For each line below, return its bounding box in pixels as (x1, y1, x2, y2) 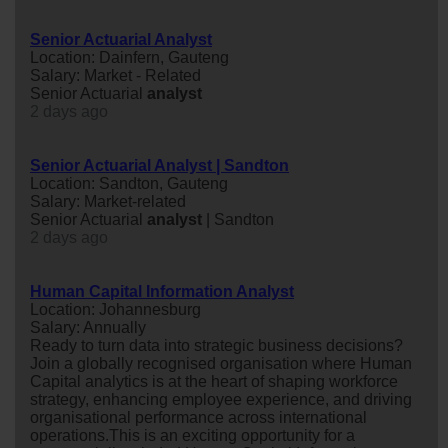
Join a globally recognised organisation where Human (30, 354, 412, 372)
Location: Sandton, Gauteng (30, 174, 228, 192)
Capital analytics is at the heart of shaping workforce (30, 372, 398, 390)
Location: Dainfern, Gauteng (30, 48, 229, 66)
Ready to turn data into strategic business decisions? (30, 336, 403, 354)
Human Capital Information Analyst (30, 282, 294, 300)
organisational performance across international (30, 408, 367, 426)
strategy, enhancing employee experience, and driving (30, 390, 412, 408)
